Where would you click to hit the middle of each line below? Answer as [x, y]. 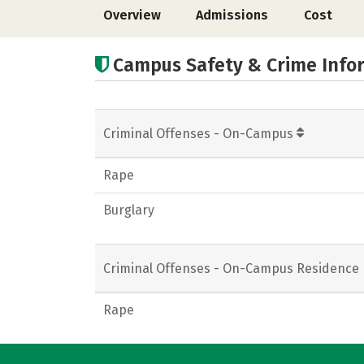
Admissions [232, 15]
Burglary [129, 210]
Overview [132, 15]
